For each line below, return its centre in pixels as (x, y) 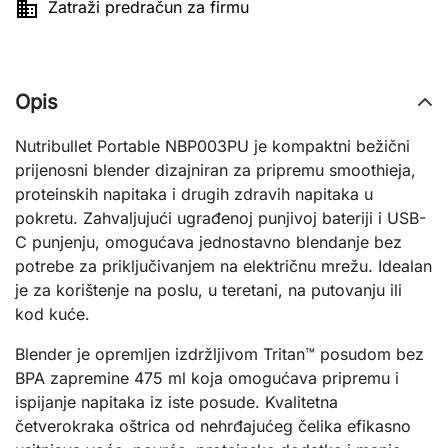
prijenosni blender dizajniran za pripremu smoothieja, (215, 170)
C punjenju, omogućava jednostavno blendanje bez (208, 242)
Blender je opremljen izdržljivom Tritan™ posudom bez (219, 354)
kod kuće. (52, 314)
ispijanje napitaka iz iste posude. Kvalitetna (176, 402)
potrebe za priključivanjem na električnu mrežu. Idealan (223, 266)
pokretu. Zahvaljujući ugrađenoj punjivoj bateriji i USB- (220, 218)
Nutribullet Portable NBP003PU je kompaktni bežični (212, 146)
